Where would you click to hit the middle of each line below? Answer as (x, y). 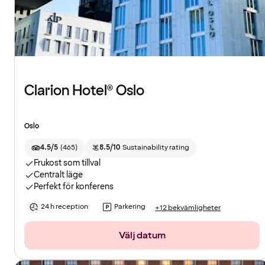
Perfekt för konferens (74, 187)
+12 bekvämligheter (188, 208)
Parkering (130, 207)
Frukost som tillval (67, 163)
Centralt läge (58, 175)
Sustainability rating (156, 148)
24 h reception (64, 207)
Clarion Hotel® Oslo (84, 91)
